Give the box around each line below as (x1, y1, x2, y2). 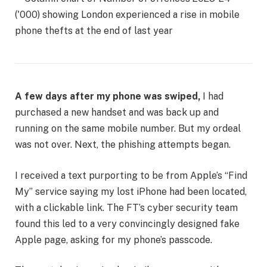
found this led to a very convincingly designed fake (15, 218, 240, 229)
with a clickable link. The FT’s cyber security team (15, 201, 238, 213)
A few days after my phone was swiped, (15, 91, 200, 103)
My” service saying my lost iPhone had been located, (15, 185, 247, 197)
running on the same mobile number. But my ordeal (15, 123, 241, 135)
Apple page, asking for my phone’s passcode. (15, 234, 212, 246)
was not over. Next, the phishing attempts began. (15, 139, 231, 151)
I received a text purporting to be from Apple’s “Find (15, 169, 247, 181)
